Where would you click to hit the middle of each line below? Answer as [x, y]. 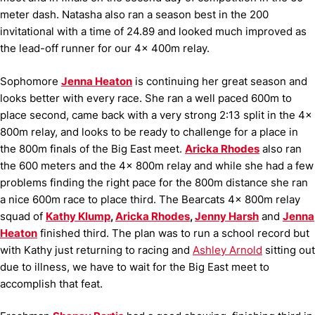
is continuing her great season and [220, 81]
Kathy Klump [78, 216]
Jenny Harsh [227, 216]
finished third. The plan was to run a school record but [173, 233]
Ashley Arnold [227, 250]
